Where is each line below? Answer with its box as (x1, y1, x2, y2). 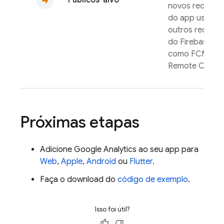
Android (86, 156, 116, 166)
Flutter (129, 156, 152, 166)
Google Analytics (74, 144, 136, 154)
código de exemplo (117, 174, 188, 184)
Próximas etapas (20, 112, 139, 132)
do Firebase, (168, 37, 213, 47)
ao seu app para (136, 144, 198, 154)
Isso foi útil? (94, 205, 129, 213)
